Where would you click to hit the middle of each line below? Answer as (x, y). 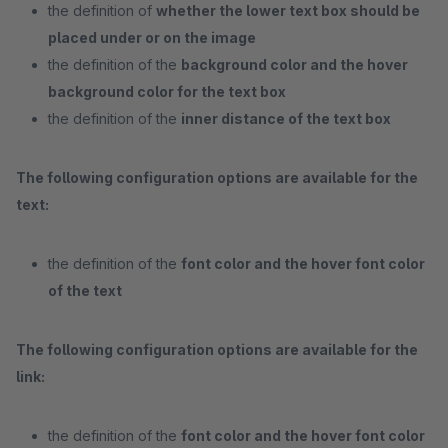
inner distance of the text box (286, 118)
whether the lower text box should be (288, 10)
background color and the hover (294, 64)
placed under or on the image (152, 37)
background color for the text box (167, 91)
